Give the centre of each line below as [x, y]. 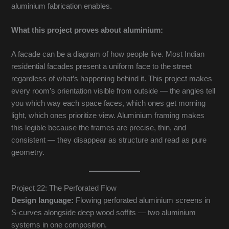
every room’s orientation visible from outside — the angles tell [113, 91]
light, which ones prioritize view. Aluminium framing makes [108, 116]
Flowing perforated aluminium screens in [142, 200]
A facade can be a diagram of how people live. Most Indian [108, 54]
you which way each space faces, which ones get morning [109, 104]
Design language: [43, 200]
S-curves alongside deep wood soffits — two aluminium [104, 212]
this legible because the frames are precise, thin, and [99, 128]
